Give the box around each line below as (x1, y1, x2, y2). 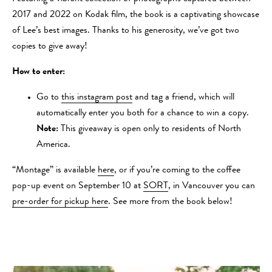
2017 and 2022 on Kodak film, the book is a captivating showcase (12, 10, 259, 20)
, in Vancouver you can (168, 181, 255, 191)
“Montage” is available (12, 165, 98, 175)
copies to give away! (12, 41, 87, 52)
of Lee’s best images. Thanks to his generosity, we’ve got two (12, 25, 239, 36)
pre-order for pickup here (12, 197, 108, 207)
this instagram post (61, 92, 132, 103)
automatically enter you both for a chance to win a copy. (36, 108, 249, 118)
